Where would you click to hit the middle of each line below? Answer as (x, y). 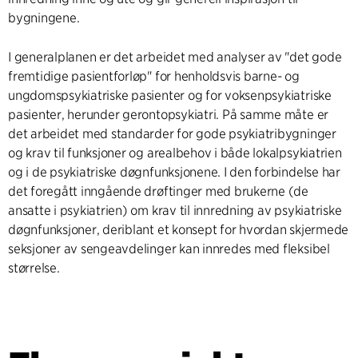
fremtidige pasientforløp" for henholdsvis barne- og (154, 76)
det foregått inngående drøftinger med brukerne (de (159, 191)
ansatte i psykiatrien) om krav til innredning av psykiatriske (175, 210)
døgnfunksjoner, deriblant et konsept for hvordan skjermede (179, 229)
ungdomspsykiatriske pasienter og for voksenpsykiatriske (170, 95)
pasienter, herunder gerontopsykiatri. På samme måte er (169, 114)
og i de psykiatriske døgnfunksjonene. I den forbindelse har (174, 172)
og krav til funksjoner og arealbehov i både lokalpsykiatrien (175, 153)
